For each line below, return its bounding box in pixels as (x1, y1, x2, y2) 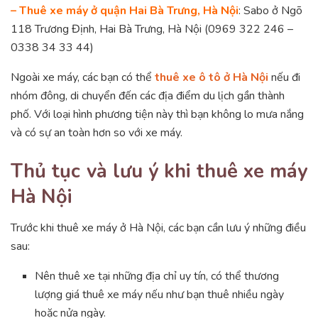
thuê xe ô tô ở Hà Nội (155, 69, 268, 85)
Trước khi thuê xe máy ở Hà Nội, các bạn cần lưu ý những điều (11, 220, 306, 236)
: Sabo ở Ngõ (238, 2, 302, 18)
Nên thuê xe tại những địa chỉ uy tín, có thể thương (35, 268, 280, 285)
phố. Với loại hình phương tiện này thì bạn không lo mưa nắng (11, 106, 304, 122)
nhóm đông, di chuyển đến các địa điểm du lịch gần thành (11, 87, 285, 104)
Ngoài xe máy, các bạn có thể (11, 69, 155, 85)
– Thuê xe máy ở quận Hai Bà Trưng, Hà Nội (11, 2, 238, 18)
